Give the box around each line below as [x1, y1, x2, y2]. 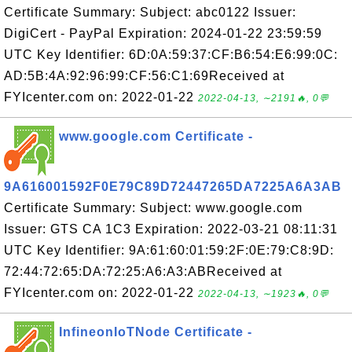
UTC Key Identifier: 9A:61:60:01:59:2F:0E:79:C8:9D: [4, 244, 334, 257]
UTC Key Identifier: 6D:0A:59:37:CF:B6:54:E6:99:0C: [4, 48, 338, 61]
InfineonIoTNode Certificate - [59, 325, 252, 339]
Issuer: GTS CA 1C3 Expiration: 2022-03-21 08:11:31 [4, 222, 338, 236]
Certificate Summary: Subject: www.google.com [4, 201, 302, 214]
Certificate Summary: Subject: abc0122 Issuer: [4, 5, 296, 19]
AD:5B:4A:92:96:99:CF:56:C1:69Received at [4, 69, 284, 82]
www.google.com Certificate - [59, 130, 253, 143]
